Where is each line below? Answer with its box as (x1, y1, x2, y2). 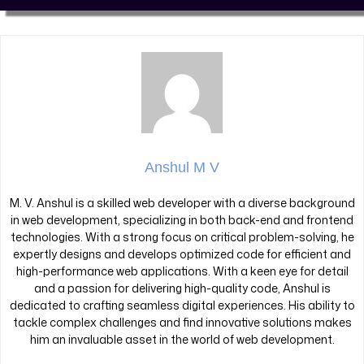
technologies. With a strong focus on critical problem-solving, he (10, 229, 354, 245)
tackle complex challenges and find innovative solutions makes (12, 314, 352, 331)
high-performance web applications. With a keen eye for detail (15, 263, 349, 279)
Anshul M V (145, 159, 219, 176)
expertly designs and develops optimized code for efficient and (13, 246, 351, 262)
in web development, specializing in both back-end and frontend (11, 212, 353, 228)
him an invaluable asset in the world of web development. (29, 331, 335, 348)
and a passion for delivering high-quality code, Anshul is (33, 280, 331, 297)
